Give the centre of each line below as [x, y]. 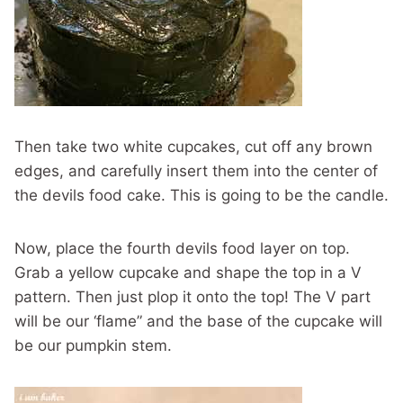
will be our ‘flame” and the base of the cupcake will [198, 322]
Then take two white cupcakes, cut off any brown [193, 147]
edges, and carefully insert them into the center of [196, 171]
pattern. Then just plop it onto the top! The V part [193, 297]
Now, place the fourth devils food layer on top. [182, 249]
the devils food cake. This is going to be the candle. [201, 196]
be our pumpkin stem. [93, 346]
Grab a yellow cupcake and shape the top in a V [188, 273]
